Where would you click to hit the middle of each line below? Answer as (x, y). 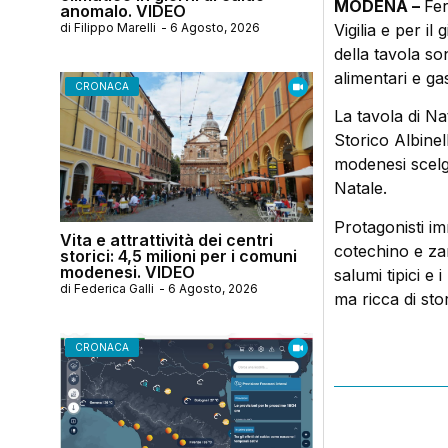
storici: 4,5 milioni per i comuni (178, 255)
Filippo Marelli (115, 27)
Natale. (360, 188)
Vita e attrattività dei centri (166, 239)
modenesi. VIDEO (127, 271)
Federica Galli (114, 288)
